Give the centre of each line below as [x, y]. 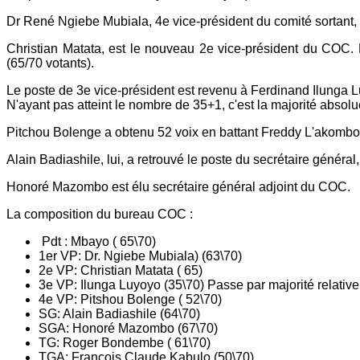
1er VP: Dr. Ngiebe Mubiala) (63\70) [140, 256]
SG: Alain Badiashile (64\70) [119, 314]
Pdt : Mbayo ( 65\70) [97, 242]
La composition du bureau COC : [101, 215]
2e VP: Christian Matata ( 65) [121, 271]
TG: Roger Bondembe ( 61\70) [125, 343]
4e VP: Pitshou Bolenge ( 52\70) [130, 300]
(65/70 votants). [50, 63]
